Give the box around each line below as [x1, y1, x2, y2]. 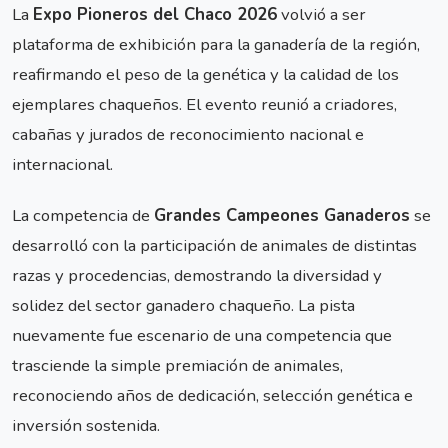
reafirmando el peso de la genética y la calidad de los [12, 63, 399, 87]
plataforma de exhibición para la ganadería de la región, [12, 33, 420, 57]
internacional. [12, 153, 113, 177]
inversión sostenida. [12, 413, 160, 437]
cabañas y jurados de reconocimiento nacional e [12, 123, 364, 147]
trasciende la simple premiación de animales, [12, 353, 343, 377]
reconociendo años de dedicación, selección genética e [12, 383, 413, 407]
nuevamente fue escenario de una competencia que [12, 323, 392, 347]
